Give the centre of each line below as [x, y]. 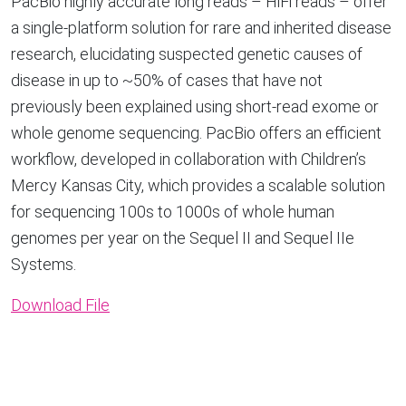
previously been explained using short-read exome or [195, 106]
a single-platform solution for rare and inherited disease [201, 28]
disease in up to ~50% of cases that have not [167, 80]
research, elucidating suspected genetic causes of [187, 54]
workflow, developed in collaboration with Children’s [188, 159]
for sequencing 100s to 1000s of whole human [173, 212]
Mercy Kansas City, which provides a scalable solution [198, 185]
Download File [60, 305]
